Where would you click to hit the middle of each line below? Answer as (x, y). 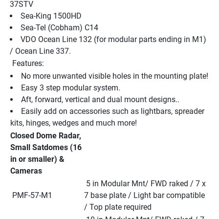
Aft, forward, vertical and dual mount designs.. (100, 99)
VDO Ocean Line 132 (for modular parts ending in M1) (113, 39)
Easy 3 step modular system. (71, 88)
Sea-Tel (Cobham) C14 (59, 27)
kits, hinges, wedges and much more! (74, 123)
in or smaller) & (37, 159)
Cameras (26, 171)
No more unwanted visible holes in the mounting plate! (115, 76)
